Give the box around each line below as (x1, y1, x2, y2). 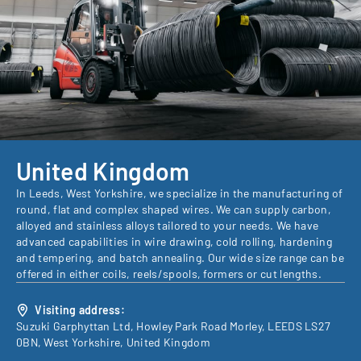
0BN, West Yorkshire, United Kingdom (16, 334, 210, 349)
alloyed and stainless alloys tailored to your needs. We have (16, 218, 319, 232)
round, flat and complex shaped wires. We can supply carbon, (16, 201, 331, 216)
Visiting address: (32, 302, 126, 317)
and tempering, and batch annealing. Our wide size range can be (16, 250, 344, 264)
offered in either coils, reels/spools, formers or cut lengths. (16, 266, 322, 280)
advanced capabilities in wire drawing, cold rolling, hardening (16, 234, 332, 248)
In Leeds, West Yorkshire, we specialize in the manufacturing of (16, 185, 343, 200)
